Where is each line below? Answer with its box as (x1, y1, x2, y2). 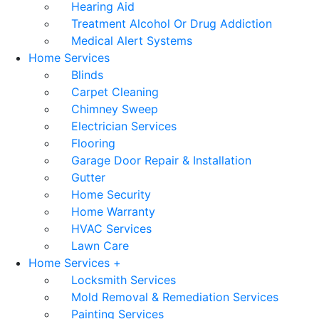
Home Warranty (71, 204, 155, 219)
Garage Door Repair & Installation (71, 152, 251, 167)
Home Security (71, 187, 151, 202)
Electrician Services (71, 118, 177, 133)
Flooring (71, 135, 115, 150)
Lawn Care (71, 238, 129, 253)
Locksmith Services (71, 272, 176, 287)
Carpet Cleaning (71, 84, 159, 99)
